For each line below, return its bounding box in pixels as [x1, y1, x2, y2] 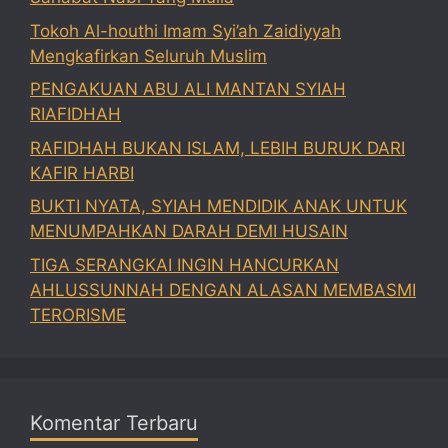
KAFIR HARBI [30, 162, 134, 183]
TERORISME [30, 304, 126, 325]
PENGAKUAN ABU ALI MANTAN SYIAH [30, 79, 346, 100]
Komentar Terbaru [30, 410, 198, 435]
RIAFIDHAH [30, 104, 121, 125]
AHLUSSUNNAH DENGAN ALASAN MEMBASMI [30, 279, 416, 300]
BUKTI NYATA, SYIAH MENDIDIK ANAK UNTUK [30, 196, 407, 217]
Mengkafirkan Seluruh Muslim [30, 45, 267, 66]
